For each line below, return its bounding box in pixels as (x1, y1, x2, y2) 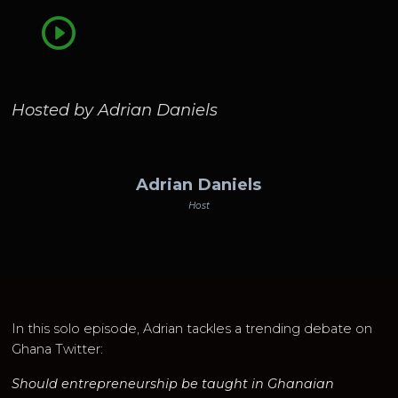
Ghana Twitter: (12, 340, 104, 357)
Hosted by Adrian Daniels (12, 99, 219, 121)
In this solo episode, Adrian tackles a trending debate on (12, 320, 373, 337)
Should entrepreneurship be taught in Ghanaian (12, 375, 335, 392)
